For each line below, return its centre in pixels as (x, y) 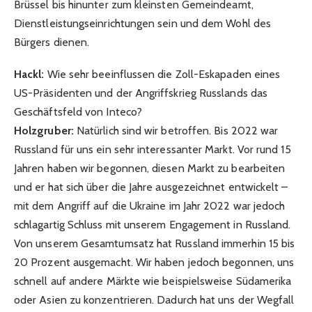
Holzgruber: (44, 130)
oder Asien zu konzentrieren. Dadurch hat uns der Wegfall (154, 299)
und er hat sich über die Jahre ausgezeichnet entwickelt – (151, 187)
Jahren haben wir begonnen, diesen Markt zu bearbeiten (150, 168)
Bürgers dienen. (52, 42)
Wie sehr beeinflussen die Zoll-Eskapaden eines (164, 74)
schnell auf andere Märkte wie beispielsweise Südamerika (153, 281)
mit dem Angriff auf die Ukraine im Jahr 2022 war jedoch (150, 205)
